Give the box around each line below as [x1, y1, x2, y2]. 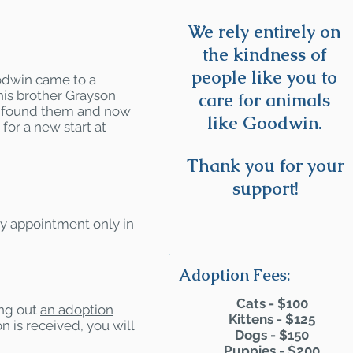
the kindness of [203, 43, 326, 66]
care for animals [199, 89, 330, 112]
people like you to [191, 66, 337, 89]
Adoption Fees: [179, 265, 291, 285]
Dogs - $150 [235, 327, 309, 343]
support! [232, 177, 299, 200]
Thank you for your [186, 154, 344, 177]
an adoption [40, 302, 113, 318]
